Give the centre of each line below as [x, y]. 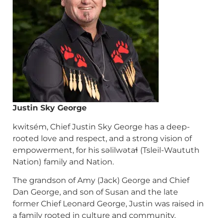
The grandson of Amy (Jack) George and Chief [101, 180]
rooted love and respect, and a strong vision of [102, 138]
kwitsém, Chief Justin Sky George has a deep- [101, 127]
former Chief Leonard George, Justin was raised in [108, 203]
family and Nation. [79, 162]
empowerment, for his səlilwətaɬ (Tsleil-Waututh [106, 150]
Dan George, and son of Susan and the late [95, 192]
